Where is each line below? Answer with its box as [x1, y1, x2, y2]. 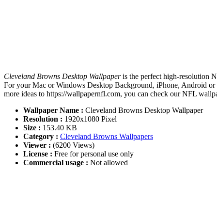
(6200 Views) [51, 141, 94, 150]
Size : [23, 124, 41, 132]
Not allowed [88, 158, 128, 167]
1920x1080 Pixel [62, 115, 117, 124]
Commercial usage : [23, 158, 88, 167]
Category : [23, 132, 58, 141]
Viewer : [23, 141, 51, 150]
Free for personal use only [52, 150, 134, 158]
